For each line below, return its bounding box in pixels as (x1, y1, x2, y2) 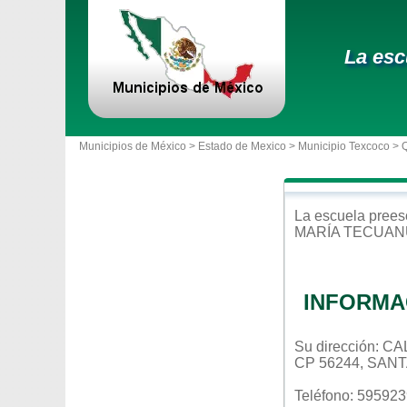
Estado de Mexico (198, 140, 286, 153)
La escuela (294, 208, 369, 223)
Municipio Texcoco (298, 140, 390, 153)
